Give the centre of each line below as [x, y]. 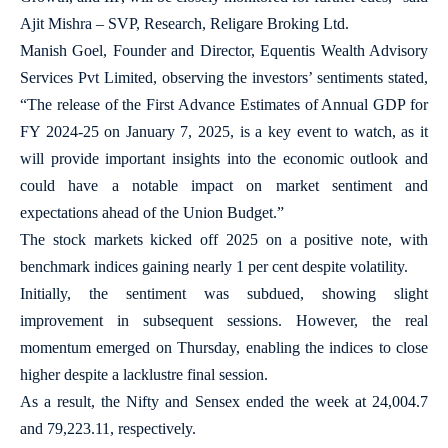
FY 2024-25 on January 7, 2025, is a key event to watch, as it [224, 131]
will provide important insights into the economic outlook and [224, 158]
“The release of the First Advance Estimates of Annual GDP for [224, 104]
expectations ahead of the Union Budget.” [152, 212]
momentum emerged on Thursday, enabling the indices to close [224, 347]
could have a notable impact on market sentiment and [224, 185]
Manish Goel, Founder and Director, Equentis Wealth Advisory [224, 50]
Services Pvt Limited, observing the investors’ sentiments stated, [224, 77]
